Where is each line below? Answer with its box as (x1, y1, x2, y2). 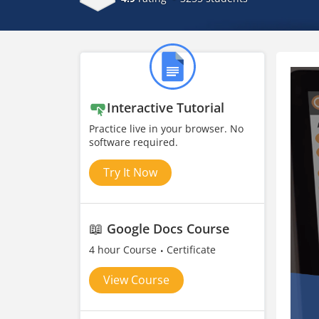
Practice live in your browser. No (89, 122, 244, 135)
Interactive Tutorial (107, 99, 224, 116)
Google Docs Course (107, 220, 229, 237)
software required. (89, 135, 178, 149)
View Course (103, 272, 169, 288)
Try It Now (103, 164, 157, 180)
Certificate (167, 243, 216, 256)
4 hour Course (89, 243, 159, 256)
